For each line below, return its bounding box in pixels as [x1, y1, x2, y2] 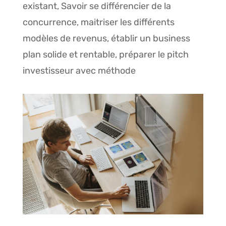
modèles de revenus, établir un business [22, 33, 190, 44]
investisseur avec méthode [22, 65, 136, 76]
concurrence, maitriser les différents [22, 17, 175, 28]
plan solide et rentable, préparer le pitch [22, 49, 189, 60]
